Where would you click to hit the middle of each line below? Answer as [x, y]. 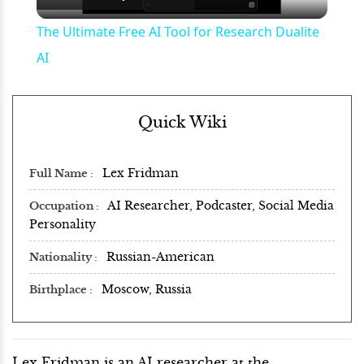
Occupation [63, 206]
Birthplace [59, 290]
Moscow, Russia [147, 289]
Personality [63, 224]
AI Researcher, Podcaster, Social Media [221, 205]
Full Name [60, 173]
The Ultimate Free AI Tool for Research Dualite [178, 31]
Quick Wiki [182, 122]
